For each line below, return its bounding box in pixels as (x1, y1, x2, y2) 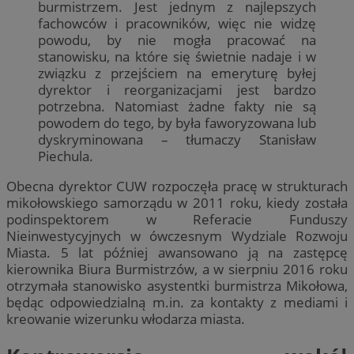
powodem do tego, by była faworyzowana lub (38, 113, 316, 132)
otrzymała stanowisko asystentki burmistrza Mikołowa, (6, 276, 348, 295)
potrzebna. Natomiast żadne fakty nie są (38, 96, 316, 115)
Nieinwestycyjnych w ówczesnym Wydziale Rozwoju (6, 226, 348, 245)
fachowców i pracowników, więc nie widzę (38, 13, 316, 32)
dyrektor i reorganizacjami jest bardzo (38, 80, 316, 99)
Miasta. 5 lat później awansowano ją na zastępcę (6, 243, 348, 262)
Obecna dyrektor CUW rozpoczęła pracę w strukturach (6, 176, 348, 195)
